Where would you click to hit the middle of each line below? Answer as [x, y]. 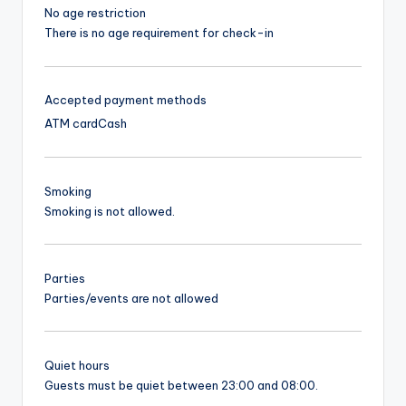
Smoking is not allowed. [110, 211]
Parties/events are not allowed [131, 298]
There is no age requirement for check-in [159, 33]
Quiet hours [77, 365]
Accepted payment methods [126, 100]
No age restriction [95, 13]
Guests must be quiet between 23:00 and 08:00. [181, 385]
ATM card [71, 124]
